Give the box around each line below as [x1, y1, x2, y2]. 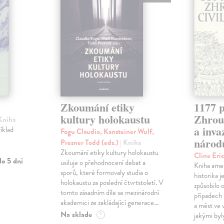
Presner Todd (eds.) [60, 137, 120, 148]
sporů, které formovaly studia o [60, 167, 148, 178]
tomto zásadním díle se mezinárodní [60, 187, 159, 198]
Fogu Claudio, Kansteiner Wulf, [60, 126, 154, 137]
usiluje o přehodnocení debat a [60, 157, 145, 168]
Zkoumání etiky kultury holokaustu [60, 147, 158, 158]
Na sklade [60, 208, 92, 221]
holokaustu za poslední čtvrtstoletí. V [60, 177, 163, 188]
